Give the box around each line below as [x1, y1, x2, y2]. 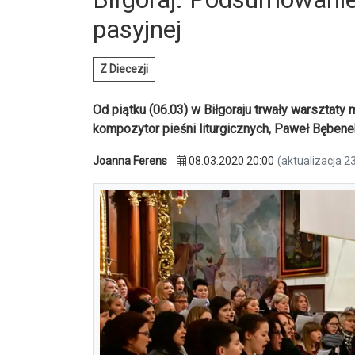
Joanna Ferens [93, 155, 167, 168]
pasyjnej [93, 14, 181, 45]
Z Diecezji [100, 63, 148, 76]
